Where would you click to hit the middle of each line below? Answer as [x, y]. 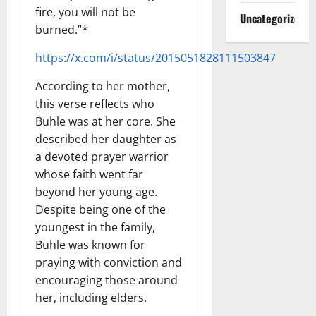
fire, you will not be [85, 12]
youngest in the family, [95, 227]
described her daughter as [106, 139]
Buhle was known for [90, 244]
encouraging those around [107, 280]
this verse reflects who [95, 103]
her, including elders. [91, 297]
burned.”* [62, 29]
